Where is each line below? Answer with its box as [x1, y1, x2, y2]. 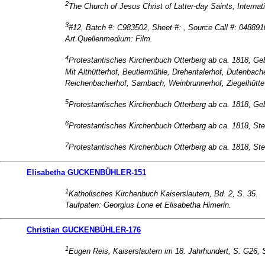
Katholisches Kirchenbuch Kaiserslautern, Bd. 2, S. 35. [69, 189, 258, 199]
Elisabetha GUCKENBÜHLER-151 [27, 167, 146, 177]
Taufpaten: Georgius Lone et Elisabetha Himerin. [65, 201, 231, 210]
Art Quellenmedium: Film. [65, 34, 153, 44]
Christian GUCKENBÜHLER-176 [27, 225, 141, 235]
